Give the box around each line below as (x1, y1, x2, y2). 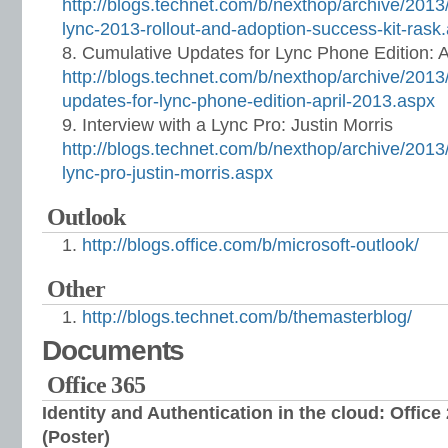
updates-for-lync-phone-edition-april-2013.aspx (62, 91, 435, 111)
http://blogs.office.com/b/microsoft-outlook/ (82, 235, 419, 255)
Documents (42, 335, 185, 366)
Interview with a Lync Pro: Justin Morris (82, 115, 393, 135)
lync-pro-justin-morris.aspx (62, 163, 273, 183)
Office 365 (47, 372, 145, 398)
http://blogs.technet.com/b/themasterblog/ (82, 307, 412, 327)
